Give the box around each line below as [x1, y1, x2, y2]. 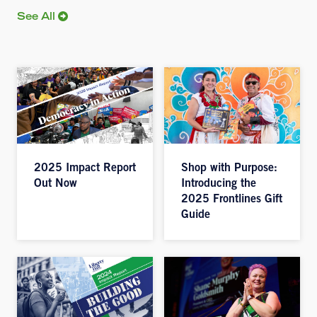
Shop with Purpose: [181, 163, 277, 174]
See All [17, 13, 55, 23]
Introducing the [181, 178, 256, 190]
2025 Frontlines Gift [181, 194, 282, 205]
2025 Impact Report [34, 163, 136, 174]
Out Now [34, 178, 77, 190]
